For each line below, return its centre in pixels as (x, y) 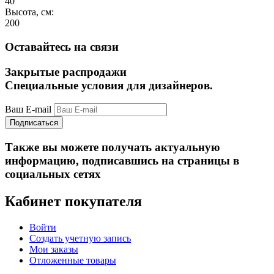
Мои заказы (54, 249)
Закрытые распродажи (66, 72)
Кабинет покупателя (73, 201)
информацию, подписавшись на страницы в (122, 161)
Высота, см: (29, 12)
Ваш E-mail (28, 109)
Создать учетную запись (80, 238)
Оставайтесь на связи (62, 46)
